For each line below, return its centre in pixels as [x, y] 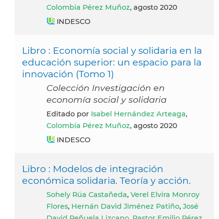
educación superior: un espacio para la [112, 62]
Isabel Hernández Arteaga [138, 114]
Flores [57, 207]
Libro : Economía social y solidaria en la [112, 51]
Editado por [71, 114]
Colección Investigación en [106, 88]
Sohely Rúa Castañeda [89, 195]
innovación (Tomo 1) [68, 74]
